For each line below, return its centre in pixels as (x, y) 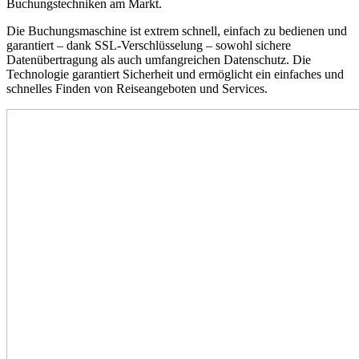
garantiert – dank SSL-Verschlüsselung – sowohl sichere (149, 45)
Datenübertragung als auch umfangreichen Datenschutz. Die (159, 59)
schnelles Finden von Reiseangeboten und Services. (137, 88)
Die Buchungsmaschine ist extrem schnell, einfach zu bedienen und (177, 30)
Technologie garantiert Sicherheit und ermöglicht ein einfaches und (175, 74)
